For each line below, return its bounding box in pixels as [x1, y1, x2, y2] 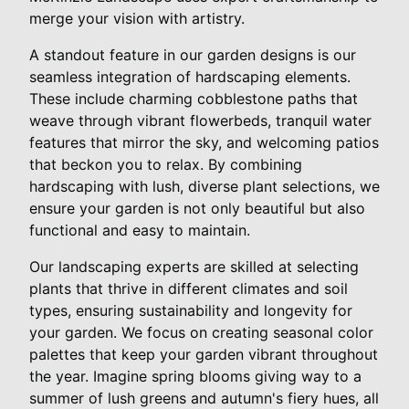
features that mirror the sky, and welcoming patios [29, 132, 379, 152]
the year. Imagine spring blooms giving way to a [29, 366, 362, 385]
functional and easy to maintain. [29, 220, 250, 239]
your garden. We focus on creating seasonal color [29, 322, 373, 341]
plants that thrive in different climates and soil [29, 278, 348, 298]
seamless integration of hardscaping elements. [29, 67, 351, 86]
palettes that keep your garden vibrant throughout [29, 344, 378, 363]
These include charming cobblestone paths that [29, 89, 358, 108]
